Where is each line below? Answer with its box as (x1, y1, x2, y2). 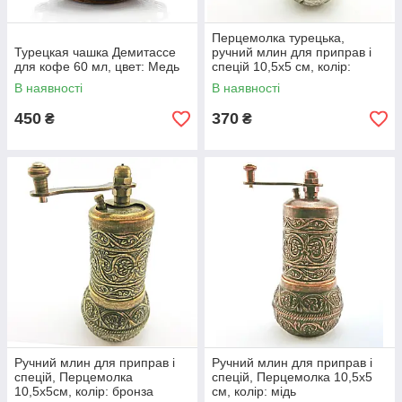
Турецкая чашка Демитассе (14, 45, 176, 60)
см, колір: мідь (212, 384, 296, 399)
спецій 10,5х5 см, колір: (212, 59, 351, 74)
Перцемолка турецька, (212, 31, 345, 46)
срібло (212, 74, 249, 89)
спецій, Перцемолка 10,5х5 (212, 370, 372, 385)
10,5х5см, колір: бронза (14, 384, 153, 399)
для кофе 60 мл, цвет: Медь (14, 59, 179, 74)
